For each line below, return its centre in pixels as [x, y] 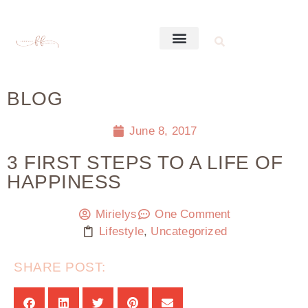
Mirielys [116, 214]
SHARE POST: [60, 267]
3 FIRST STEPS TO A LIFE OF [145, 163]
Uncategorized [189, 231]
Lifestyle [122, 231]
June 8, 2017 [163, 131]
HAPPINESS [64, 182]
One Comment [193, 214]
